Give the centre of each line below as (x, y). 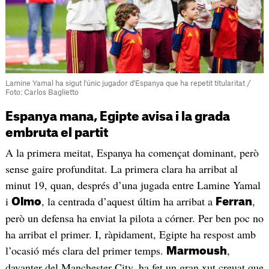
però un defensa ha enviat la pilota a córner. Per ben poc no (134, 218)
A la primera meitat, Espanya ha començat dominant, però (132, 153)
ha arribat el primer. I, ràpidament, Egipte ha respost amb (130, 234)
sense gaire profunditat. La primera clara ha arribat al (121, 169)
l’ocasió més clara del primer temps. (86, 251)
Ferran (234, 202)
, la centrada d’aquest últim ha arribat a (128, 201)
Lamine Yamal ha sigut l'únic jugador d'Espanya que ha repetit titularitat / (128, 84)
